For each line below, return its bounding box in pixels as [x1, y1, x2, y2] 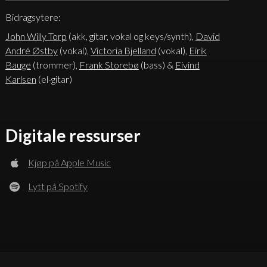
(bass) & [138, 58, 175, 70]
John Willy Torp [5, 30, 67, 42]
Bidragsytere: [5, 11, 61, 23]
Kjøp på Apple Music [28, 156, 111, 168]
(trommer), [30, 58, 79, 70]
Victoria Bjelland [90, 44, 156, 56]
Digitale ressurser [5, 125, 141, 145]
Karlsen [5, 73, 36, 85]
